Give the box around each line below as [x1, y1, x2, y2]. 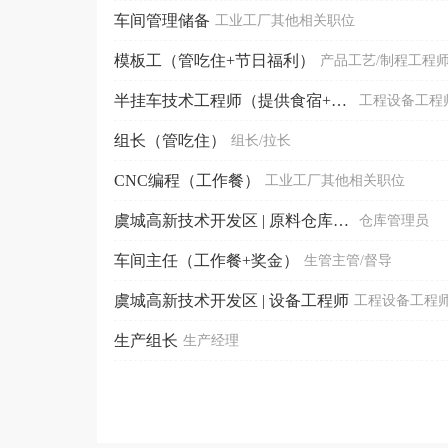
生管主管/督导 [304, 252, 392, 268]
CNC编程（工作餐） [114, 171, 260, 189]
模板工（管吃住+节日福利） [114, 51, 315, 69]
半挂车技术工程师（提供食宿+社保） [331, 91, 347, 109]
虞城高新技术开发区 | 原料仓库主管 [333, 211, 349, 229]
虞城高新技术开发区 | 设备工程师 [114, 291, 349, 309]
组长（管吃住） [114, 131, 226, 149]
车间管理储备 [114, 11, 210, 29]
